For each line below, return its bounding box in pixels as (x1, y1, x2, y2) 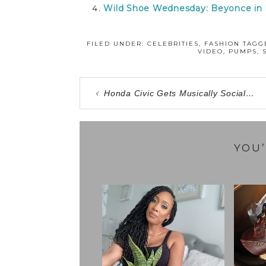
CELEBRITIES (147, 40, 199, 48)
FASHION (204, 40, 240, 48)
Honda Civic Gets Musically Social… (104, 88, 255, 98)
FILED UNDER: (86, 40, 147, 48)
